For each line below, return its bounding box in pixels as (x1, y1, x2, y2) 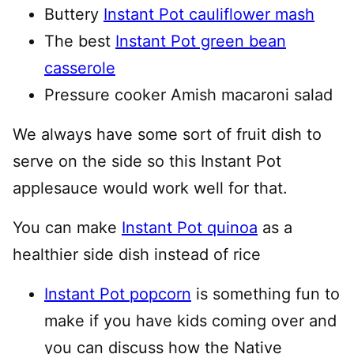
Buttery (44, 4, 104, 24)
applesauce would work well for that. (13, 178, 288, 198)
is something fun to (191, 284, 340, 303)
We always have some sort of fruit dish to (13, 124, 322, 144)
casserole (44, 58, 115, 77)
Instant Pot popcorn (44, 284, 191, 303)
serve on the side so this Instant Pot (13, 151, 281, 171)
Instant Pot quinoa (122, 217, 258, 237)
